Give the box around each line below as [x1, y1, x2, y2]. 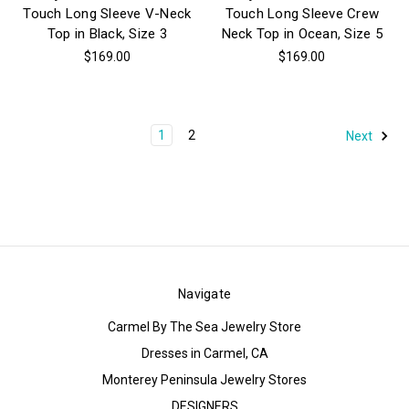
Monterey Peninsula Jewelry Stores [102, 372, 307, 388]
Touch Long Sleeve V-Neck [23, 5, 192, 23]
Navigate [178, 287, 231, 302]
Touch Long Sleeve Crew [225, 5, 379, 23]
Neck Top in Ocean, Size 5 [221, 26, 383, 43]
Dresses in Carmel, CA [141, 346, 268, 362]
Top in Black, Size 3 [47, 26, 167, 43]
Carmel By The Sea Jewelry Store [108, 320, 301, 335]
